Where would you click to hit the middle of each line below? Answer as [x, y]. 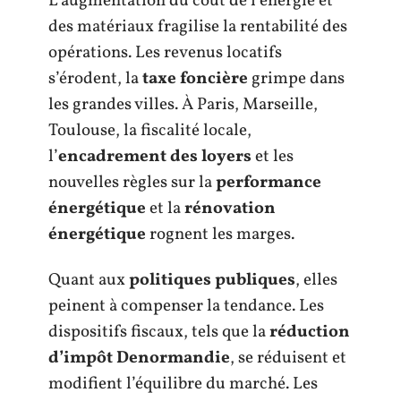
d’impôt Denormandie [139, 358]
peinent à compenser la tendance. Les [186, 306]
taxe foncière [195, 78]
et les [273, 156]
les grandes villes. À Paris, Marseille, [183, 104]
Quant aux [89, 280]
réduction [310, 332]
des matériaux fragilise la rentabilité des [198, 26]
